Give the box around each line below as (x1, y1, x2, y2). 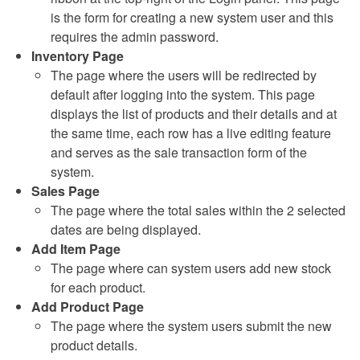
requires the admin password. (51, 27, 219, 47)
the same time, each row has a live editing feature (51, 124, 331, 143)
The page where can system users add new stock (51, 259, 331, 278)
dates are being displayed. (51, 220, 201, 239)
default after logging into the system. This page (51, 85, 315, 104)
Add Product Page (31, 297, 144, 317)
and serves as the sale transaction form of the (51, 143, 307, 162)
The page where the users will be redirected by (51, 66, 317, 85)
